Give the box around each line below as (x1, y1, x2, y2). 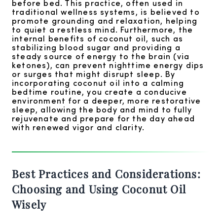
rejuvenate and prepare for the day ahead (12, 112, 195, 124)
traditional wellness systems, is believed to (12, 5, 200, 17)
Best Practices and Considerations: (12, 166, 201, 181)
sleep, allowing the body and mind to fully (12, 103, 192, 115)
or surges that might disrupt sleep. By (12, 68, 176, 79)
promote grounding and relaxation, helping (12, 14, 198, 26)
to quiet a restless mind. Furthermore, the (12, 23, 193, 35)
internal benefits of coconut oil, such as (12, 32, 184, 44)
